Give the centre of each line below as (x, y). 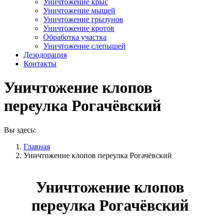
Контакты (40, 63)
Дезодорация (45, 55)
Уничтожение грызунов (83, 19)
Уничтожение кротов (79, 28)
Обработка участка (75, 37)
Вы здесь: (20, 130)
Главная (37, 146)
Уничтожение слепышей (84, 46)
